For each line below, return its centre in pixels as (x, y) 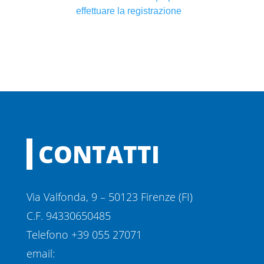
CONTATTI (99, 154)
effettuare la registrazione (129, 11)
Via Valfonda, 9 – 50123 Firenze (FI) (109, 197)
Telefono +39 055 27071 (84, 235)
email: (40, 254)
